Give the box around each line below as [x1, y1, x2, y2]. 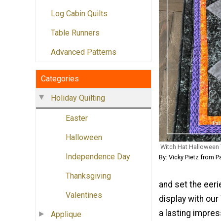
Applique [51, 210, 81, 220]
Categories [41, 74, 79, 84]
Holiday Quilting [51, 93, 105, 103]
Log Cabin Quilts [51, 9, 108, 19]
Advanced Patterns [51, 47, 116, 57]
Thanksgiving [66, 171, 111, 181]
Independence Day [66, 152, 130, 162]
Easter [66, 113, 88, 123]
